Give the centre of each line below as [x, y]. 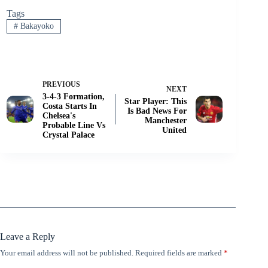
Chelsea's [59, 116]
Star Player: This [156, 102]
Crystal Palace [68, 135]
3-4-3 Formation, [74, 97]
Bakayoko [36, 26]
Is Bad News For [157, 111]
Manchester [166, 121]
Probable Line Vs [74, 126]
